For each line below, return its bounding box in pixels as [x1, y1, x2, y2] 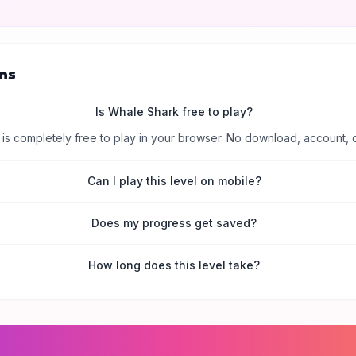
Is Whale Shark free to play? [95, 105, 253, 118]
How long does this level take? [88, 258, 261, 272]
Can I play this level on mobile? [87, 174, 261, 188]
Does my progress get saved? [91, 216, 257, 230]
